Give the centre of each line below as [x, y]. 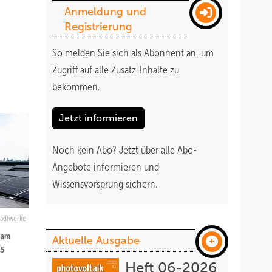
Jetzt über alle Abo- [158, 150]
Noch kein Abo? [86, 150]
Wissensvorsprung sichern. [105, 184]
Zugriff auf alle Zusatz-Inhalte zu [116, 70]
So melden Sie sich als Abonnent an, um [133, 53]
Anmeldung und [105, 12]
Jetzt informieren [98, 118]
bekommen [75, 87]
